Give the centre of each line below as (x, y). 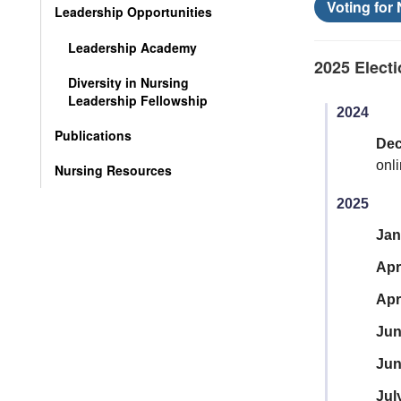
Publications (93, 135)
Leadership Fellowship (138, 100)
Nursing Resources (113, 170)
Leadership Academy (132, 47)
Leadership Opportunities (133, 12)
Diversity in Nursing (128, 82)
